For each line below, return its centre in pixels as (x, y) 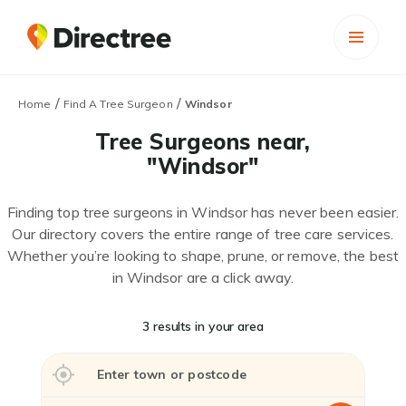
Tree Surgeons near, (203, 141)
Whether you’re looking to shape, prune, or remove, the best (203, 256)
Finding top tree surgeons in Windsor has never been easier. (203, 212)
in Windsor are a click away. (203, 277)
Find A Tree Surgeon (118, 104)
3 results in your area (203, 326)
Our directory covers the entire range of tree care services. (203, 234)
